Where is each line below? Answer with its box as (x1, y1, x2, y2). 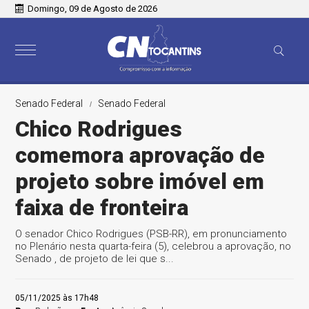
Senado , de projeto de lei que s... (15, 252, 175, 265)
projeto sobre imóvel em (15, 168, 265, 195)
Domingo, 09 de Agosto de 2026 (28, 3, 158, 14)
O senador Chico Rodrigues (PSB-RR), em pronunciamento (15, 228, 288, 240)
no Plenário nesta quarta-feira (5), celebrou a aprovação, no (15, 240, 292, 252)
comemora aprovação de (15, 142, 266, 168)
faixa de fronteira (15, 195, 189, 221)
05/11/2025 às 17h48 (15, 293, 99, 303)
